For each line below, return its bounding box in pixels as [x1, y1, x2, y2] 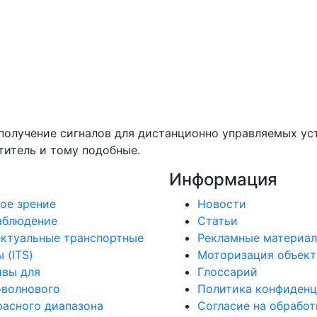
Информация [169, 169, 277, 190]
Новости [197, 197, 246, 211]
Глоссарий [197, 265, 258, 279]
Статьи [197, 214, 238, 228]
